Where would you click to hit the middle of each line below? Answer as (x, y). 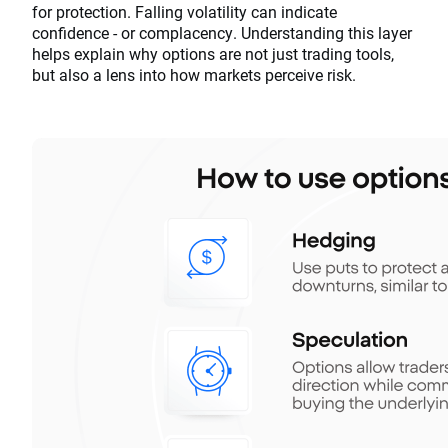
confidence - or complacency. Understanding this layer (222, 33)
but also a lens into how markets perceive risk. (194, 75)
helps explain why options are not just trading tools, (213, 54)
